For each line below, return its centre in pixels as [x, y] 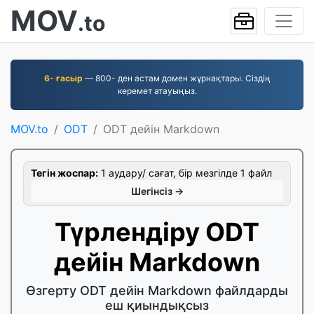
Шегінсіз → [157, 191]
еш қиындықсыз [157, 305]
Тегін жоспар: [64, 173]
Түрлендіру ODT [157, 232]
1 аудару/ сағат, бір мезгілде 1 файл [185, 173]
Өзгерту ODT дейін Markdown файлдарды [157, 291]
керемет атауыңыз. [157, 91]
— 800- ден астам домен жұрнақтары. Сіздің [176, 78]
